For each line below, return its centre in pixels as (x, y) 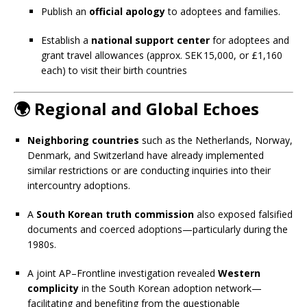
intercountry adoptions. (79, 185)
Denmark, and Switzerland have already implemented (146, 155)
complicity (53, 288)
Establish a (66, 40)
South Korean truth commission (115, 214)
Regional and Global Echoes (147, 109)
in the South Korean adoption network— (170, 288)
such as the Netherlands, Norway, (216, 140)
